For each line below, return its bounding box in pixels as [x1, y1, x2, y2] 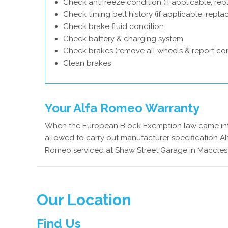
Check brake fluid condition [63, 22, 164, 31]
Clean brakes [63, 59, 111, 68]
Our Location [37, 191, 131, 209]
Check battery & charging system [63, 34, 183, 43]
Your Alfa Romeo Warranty [45, 101, 199, 116]
